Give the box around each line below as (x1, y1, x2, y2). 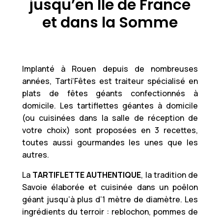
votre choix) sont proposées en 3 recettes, (22, 124, 198, 136)
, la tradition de (141, 169, 198, 180)
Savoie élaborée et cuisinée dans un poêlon (22, 181, 198, 192)
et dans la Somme (42, 12, 178, 33)
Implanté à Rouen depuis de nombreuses (22, 63, 198, 74)
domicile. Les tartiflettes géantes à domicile (22, 100, 198, 111)
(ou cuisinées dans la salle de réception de (22, 112, 198, 123)
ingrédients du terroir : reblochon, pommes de (22, 206, 198, 217)
